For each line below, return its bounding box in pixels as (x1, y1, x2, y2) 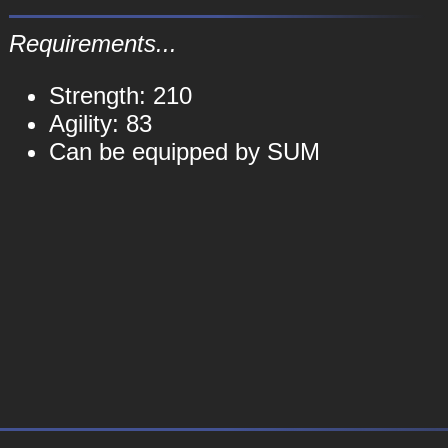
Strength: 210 (48, 82, 192, 109)
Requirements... (8, 30, 177, 57)
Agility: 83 (48, 110, 152, 137)
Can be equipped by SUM (48, 138, 320, 165)
